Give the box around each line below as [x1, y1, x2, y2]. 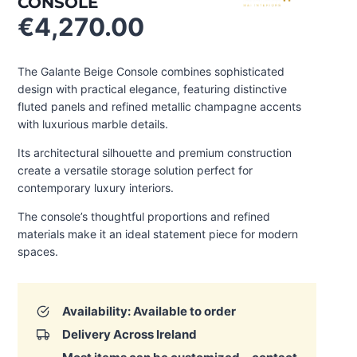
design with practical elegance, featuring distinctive [18, 82, 287, 96]
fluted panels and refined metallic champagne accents [18, 100, 301, 113]
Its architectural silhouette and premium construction [18, 146, 292, 159]
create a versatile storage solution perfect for [18, 163, 253, 177]
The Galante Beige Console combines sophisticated [18, 65, 284, 78]
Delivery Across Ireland [62, 327, 197, 342]
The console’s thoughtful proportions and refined [18, 210, 270, 223]
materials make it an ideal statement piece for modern [18, 227, 298, 241]
